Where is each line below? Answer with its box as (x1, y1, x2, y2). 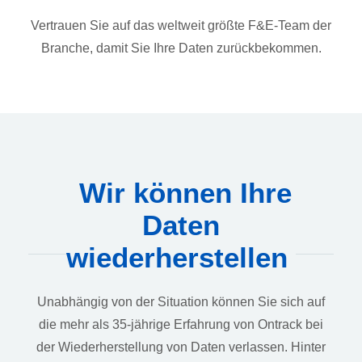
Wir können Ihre (78, 177, 292, 209)
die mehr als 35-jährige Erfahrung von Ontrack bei (39, 318, 323, 332)
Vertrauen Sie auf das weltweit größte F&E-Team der (31, 19, 331, 32)
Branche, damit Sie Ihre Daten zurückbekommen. (40, 41, 322, 55)
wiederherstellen (66, 242, 288, 274)
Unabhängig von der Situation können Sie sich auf (37, 295, 325, 309)
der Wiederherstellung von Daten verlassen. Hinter (36, 340, 326, 355)
